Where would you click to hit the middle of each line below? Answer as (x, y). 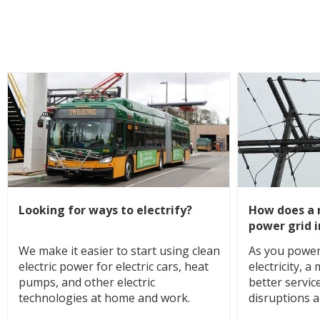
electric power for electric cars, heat (114, 266)
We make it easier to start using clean (119, 251)
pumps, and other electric (87, 282)
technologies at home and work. (104, 298)
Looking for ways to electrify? (105, 210)
